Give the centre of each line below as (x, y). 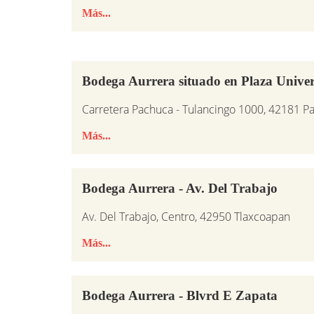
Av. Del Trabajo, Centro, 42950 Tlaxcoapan (186, 217)
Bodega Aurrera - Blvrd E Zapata (180, 296)
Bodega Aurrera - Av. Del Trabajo (180, 189)
